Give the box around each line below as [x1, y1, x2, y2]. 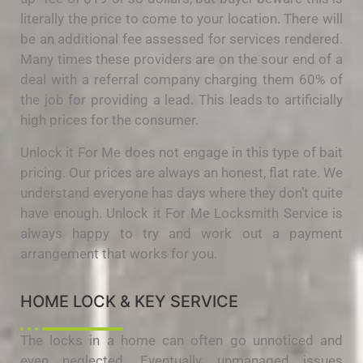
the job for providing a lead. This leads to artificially [20, 92, 343, 109]
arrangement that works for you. [20, 245, 217, 262]
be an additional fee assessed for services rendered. [20, 31, 343, 48]
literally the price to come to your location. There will [20, 11, 343, 28]
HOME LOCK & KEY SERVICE [20, 291, 238, 311]
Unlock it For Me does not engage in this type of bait [20, 143, 343, 160]
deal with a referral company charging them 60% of [20, 71, 343, 88]
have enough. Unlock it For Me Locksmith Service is [20, 204, 343, 221]
